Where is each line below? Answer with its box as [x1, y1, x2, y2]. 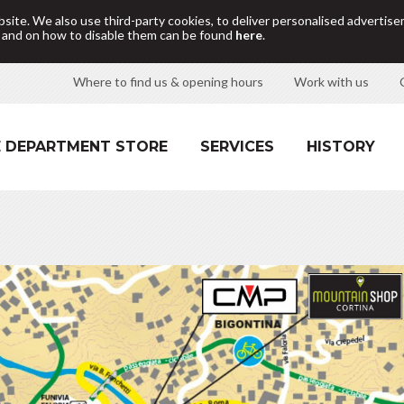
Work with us [294, 74, 369, 89]
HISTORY [307, 138, 375, 155]
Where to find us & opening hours [73, 74, 263, 89]
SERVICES [200, 138, 274, 155]
